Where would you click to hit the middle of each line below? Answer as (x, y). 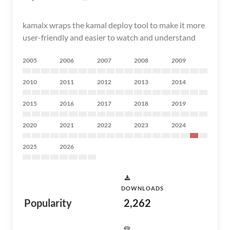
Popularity (48, 203)
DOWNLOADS (142, 188)
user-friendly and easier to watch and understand (109, 37)
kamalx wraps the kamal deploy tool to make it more (114, 25)
